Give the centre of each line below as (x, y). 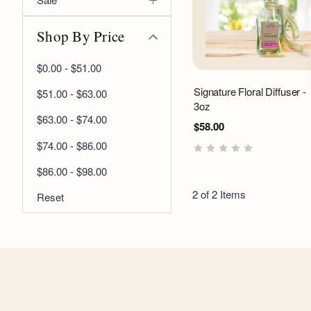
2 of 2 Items (219, 194)
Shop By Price (81, 36)
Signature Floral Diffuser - (250, 92)
